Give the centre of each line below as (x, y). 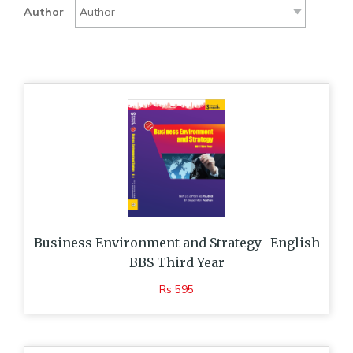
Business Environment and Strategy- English (176, 243)
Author (43, 12)
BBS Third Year (176, 262)
